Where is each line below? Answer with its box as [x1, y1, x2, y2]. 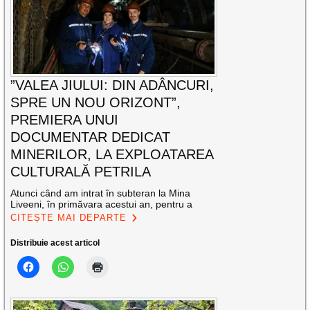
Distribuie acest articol [10, 238, 100, 248]
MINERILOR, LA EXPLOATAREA [10, 147, 214, 163]
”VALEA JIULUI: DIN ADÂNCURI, [10, 77, 215, 93]
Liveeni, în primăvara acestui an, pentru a [10, 199, 193, 210]
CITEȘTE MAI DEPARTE [10, 212, 127, 224]
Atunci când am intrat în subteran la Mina [10, 188, 191, 199]
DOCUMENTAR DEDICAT [10, 129, 171, 145]
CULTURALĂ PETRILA [10, 164, 152, 180]
